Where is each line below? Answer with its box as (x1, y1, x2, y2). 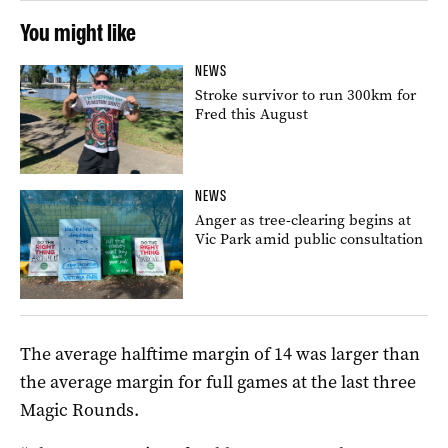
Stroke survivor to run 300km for (195, 84, 417, 105)
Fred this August (195, 103, 309, 124)
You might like (20, 17, 136, 47)
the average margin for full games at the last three (20, 369, 416, 394)
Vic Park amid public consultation (195, 228, 424, 249)
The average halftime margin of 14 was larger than (20, 341, 420, 366)
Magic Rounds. (20, 397, 139, 422)
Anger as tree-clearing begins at (195, 209, 412, 230)
